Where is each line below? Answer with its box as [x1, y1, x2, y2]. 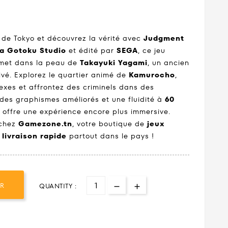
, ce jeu [138, 45, 165, 56]
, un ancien [148, 58, 189, 68]
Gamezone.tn [18, 119, 72, 129]
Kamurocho [129, 70, 175, 80]
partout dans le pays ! [67, 131, 154, 141]
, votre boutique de [72, 119, 147, 129]
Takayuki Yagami [80, 58, 148, 68]
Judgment [144, 33, 184, 44]
